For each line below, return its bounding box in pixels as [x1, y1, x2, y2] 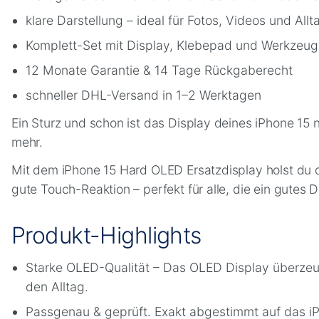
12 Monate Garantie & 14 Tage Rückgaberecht [26, 63, 293, 78]
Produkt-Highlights [11, 221, 202, 250]
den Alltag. [26, 279, 88, 295]
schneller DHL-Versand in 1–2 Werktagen [26, 88, 261, 103]
